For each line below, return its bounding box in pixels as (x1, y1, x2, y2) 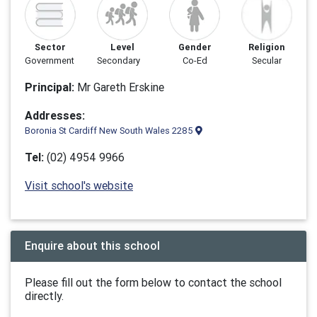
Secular (252, 54, 282, 67)
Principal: (25, 80, 74, 94)
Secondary (97, 54, 140, 67)
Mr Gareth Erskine (74, 80, 164, 94)
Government (25, 54, 74, 67)
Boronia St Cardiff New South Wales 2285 (25, 125, 195, 137)
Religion (248, 41, 285, 53)
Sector (35, 41, 66, 53)
